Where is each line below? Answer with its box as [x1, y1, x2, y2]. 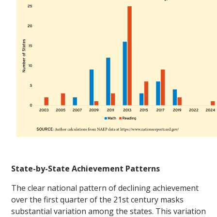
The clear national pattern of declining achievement [11, 183, 199, 194]
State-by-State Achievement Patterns [11, 163, 160, 174]
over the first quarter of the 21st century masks [11, 194, 184, 205]
